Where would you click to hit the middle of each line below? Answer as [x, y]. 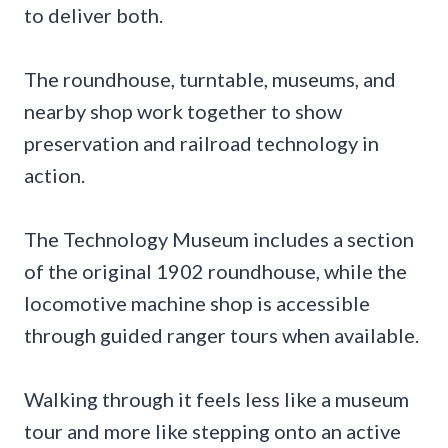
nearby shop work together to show [183, 111]
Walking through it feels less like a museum [216, 399]
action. [54, 175]
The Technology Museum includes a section [219, 239]
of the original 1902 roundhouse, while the [215, 271]
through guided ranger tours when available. [221, 335]
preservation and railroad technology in [201, 143]
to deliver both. [93, 15]
